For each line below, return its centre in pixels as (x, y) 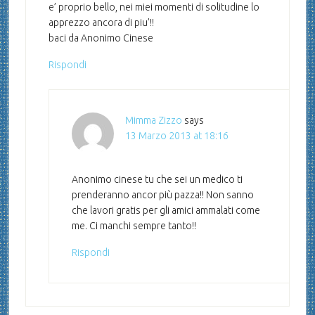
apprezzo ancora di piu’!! (101, 23)
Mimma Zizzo (153, 121)
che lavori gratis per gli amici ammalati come (166, 211)
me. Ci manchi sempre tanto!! (134, 226)
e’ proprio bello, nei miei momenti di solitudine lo (154, 7)
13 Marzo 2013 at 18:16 (176, 136)
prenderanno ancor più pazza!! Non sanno (162, 195)
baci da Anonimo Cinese (101, 38)
